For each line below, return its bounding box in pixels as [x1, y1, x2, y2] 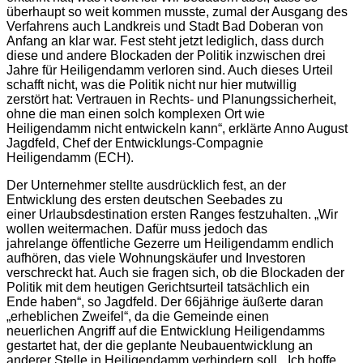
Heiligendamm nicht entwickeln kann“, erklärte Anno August [6, 121, 348, 135]
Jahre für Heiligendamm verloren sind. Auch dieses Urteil [6, 62, 333, 77]
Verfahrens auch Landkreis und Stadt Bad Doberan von [6, 19, 323, 33]
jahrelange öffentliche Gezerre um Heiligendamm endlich [6, 236, 334, 250]
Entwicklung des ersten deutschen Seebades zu [6, 192, 283, 207]
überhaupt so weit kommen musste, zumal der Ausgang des [6, 4, 348, 19]
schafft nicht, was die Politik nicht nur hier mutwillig [6, 77, 297, 92]
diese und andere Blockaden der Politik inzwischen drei [6, 48, 326, 62]
